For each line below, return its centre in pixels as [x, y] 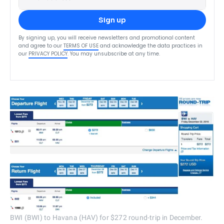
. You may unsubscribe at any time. [114, 53]
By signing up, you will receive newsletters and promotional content [107, 37]
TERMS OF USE [81, 45]
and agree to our [40, 45]
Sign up [112, 20]
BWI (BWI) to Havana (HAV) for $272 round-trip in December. [106, 217]
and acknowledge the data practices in [151, 45]
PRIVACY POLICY [48, 53]
